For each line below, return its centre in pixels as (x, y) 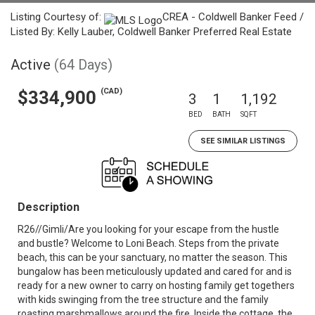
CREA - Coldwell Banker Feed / (233, 17)
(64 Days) (83, 65)
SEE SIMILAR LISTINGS (243, 141)
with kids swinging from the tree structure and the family (143, 300)
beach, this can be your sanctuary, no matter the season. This (153, 257)
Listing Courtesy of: (57, 17)
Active (31, 65)
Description (49, 207)
